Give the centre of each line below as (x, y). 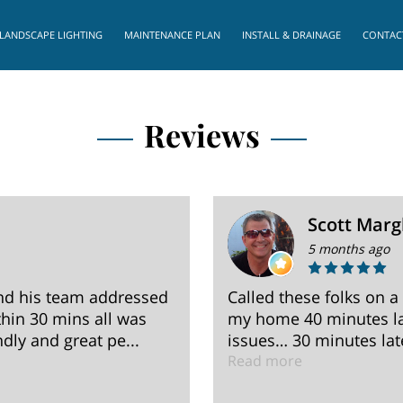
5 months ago (349, 249)
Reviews (201, 135)
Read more (265, 361)
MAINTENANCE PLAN (172, 35)
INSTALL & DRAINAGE (291, 35)
